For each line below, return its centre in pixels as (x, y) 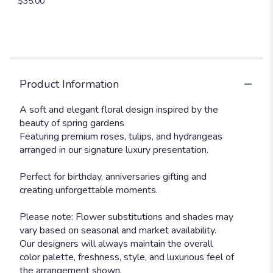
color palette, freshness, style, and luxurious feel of (127, 257)
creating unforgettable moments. (89, 190)
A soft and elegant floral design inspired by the (119, 109)
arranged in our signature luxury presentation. (114, 150)
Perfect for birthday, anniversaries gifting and (113, 176)
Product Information (69, 84)
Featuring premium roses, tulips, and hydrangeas (121, 136)
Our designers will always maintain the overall (116, 243)
